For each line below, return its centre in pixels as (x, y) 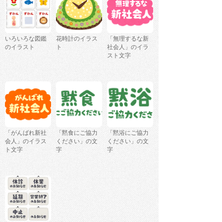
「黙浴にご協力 (128, 133)
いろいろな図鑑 (26, 39)
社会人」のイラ (128, 47)
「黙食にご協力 (77, 133)
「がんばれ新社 (26, 133)
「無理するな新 (128, 39)
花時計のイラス (77, 39)
